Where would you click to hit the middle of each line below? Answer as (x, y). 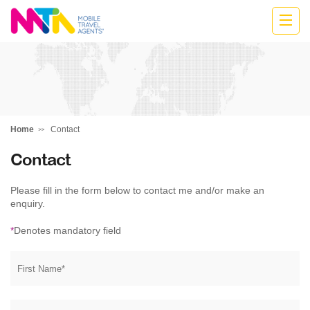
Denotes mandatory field (67, 230)
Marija (40, 48)
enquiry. (28, 203)
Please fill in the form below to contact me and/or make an (137, 190)
